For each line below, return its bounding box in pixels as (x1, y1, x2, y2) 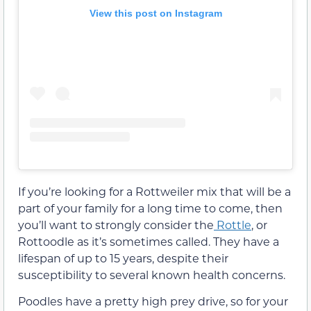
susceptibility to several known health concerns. (18, 267, 285, 282)
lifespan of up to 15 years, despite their (18, 250, 228, 265)
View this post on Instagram (89, 7, 222, 19)
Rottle (214, 217, 251, 232)
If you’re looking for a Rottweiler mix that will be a (18, 183, 291, 199)
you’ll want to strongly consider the (18, 217, 214, 232)
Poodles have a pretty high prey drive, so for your (18, 294, 288, 309)
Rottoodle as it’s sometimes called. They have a (18, 233, 279, 249)
